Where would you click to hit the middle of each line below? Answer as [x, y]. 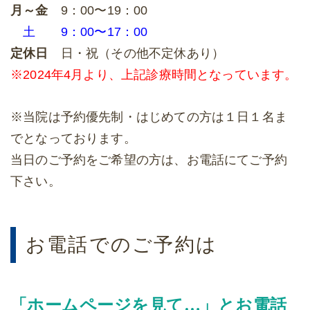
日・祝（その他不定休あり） [143, 54]
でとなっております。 [73, 139]
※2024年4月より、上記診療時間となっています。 [154, 75]
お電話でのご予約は [122, 245]
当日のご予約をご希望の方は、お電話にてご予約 [149, 160]
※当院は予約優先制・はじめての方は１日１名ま [149, 117]
